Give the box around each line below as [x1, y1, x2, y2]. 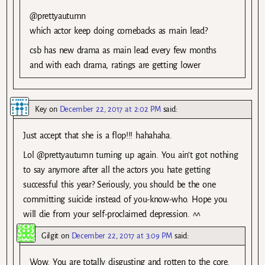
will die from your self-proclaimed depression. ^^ [23, 209, 201, 219]
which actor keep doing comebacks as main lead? [30, 25, 208, 35]
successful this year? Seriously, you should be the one [23, 180, 216, 190]
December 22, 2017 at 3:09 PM [71, 231, 172, 241]
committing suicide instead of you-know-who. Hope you [23, 195, 228, 205]
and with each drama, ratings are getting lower [30, 60, 201, 70]
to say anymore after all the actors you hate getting [23, 165, 211, 175]
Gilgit [41, 231, 59, 241]
